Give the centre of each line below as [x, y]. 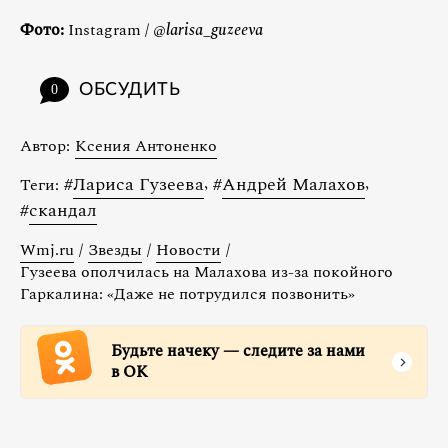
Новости [188, 250]
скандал [63, 211]
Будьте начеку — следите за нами [238, 351]
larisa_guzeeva [214, 30]
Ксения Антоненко [146, 146]
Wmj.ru [47, 250]
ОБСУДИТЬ [130, 90]
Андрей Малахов [293, 185]
